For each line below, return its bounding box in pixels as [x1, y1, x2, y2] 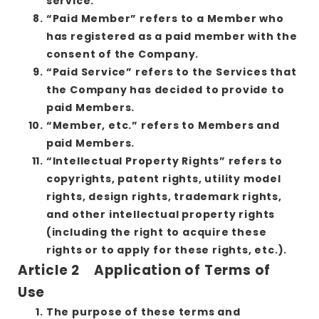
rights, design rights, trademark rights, [46, 189, 282, 204]
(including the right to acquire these [46, 224, 267, 239]
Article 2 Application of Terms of [17, 260, 271, 280]
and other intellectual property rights [46, 206, 276, 221]
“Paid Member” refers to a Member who [46, 11, 284, 26]
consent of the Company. [46, 46, 199, 61]
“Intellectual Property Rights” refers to [46, 153, 283, 168]
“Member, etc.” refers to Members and [46, 117, 280, 132]
